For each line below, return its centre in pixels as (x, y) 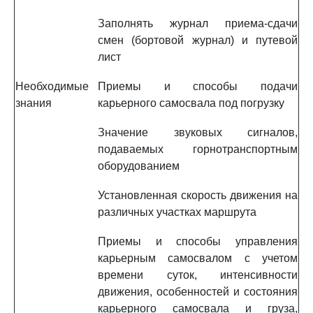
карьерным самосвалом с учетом (198, 258)
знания (34, 103)
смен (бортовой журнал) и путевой (198, 40)
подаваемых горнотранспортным (198, 149)
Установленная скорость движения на (198, 195)
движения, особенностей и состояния (198, 292)
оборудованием (139, 166)
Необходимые (52, 86)
